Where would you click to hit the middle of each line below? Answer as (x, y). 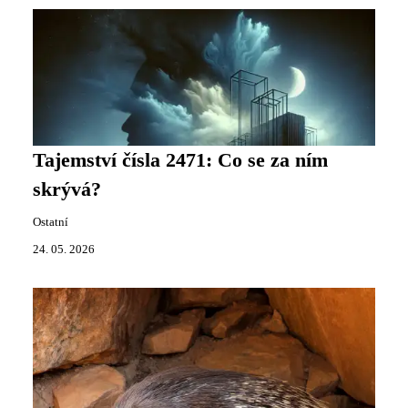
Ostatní (51, 222)
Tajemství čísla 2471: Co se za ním (180, 160)
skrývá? (67, 189)
